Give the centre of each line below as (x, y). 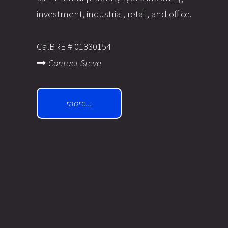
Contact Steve (75, 63)
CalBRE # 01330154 (74, 47)
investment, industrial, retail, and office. (114, 14)
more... (79, 103)
